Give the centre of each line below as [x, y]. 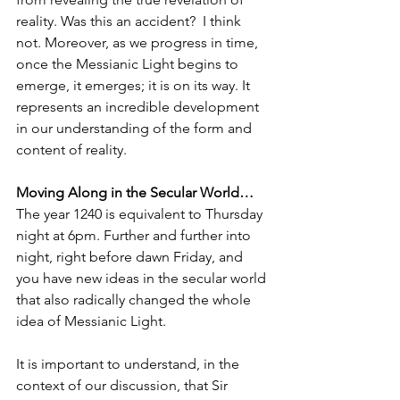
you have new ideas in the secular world [143, 278]
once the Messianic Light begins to [129, 63]
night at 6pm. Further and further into [135, 235]
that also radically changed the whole [135, 299]
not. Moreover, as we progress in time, [139, 42]
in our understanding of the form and [136, 128]
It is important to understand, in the [129, 363]
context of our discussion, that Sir [124, 385]
